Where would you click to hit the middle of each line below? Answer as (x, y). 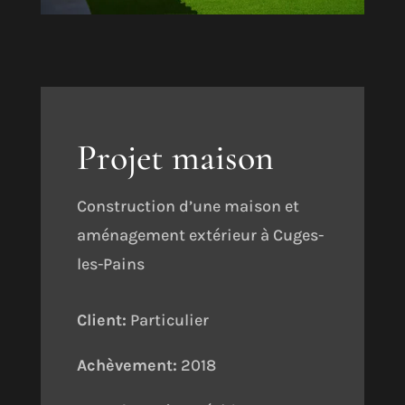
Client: (101, 320)
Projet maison (175, 157)
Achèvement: (127, 365)
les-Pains (110, 264)
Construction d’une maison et (188, 206)
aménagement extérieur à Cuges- (200, 235)
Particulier (167, 320)
